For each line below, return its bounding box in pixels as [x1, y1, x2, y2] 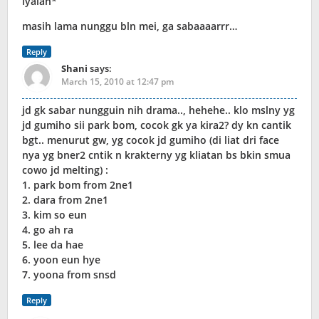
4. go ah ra [22, 223, 73, 237]
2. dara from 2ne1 [22, 193, 108, 207]
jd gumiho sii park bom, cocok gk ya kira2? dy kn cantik [22, 118, 291, 132]
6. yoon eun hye [22, 253, 100, 267]
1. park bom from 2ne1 [22, 178, 133, 192]
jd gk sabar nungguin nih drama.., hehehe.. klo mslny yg [22, 103, 295, 117]
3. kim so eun [22, 208, 87, 222]
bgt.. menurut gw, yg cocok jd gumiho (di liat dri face [22, 133, 279, 147]
